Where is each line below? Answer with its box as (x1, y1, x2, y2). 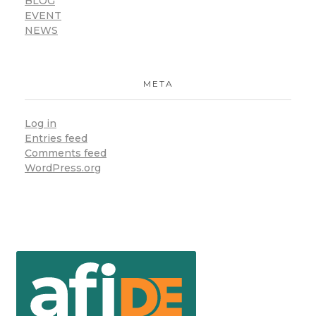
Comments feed (25, 146, 107, 159)
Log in (25, 116, 56, 130)
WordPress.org (25, 161, 101, 174)
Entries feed (25, 131, 87, 145)
